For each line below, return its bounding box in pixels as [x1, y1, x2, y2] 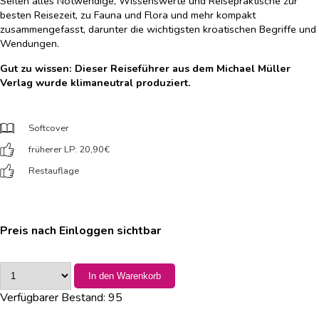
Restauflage [28, 164, 79, 177]
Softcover [28, 121, 69, 135]
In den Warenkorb [88, 270, 161, 281]
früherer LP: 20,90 [28, 142, 104, 156]
